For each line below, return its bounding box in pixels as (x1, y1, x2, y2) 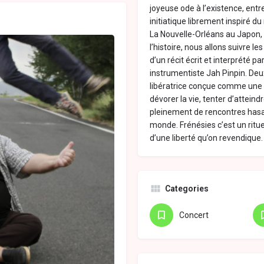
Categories (165, 184, 209, 194)
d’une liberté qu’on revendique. (150, 133, 263, 143)
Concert (179, 210, 209, 220)
